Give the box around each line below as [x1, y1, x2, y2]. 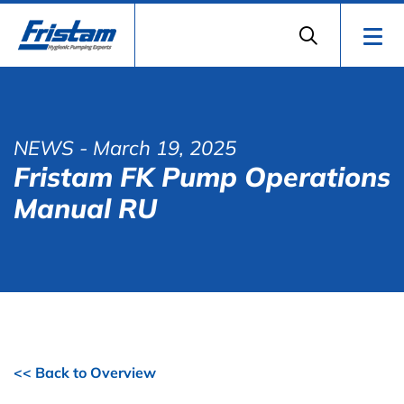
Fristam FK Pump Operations [14, 160, 390, 194]
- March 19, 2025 [74, 135, 236, 161]
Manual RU [14, 191, 157, 225]
